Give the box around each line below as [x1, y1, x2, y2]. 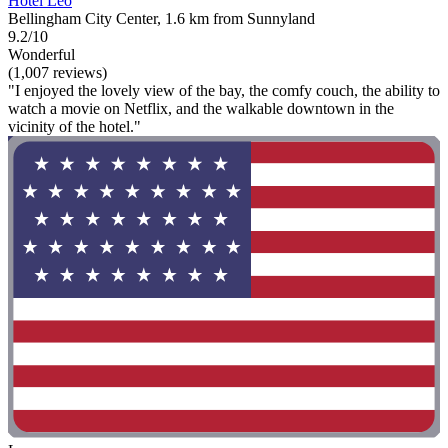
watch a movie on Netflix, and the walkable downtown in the [8, 99, 394, 117]
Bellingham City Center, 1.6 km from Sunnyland [8, 9, 315, 27]
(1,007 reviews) [8, 63, 107, 81]
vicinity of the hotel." [8, 117, 141, 135]
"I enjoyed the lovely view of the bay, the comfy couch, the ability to [8, 81, 440, 99]
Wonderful [8, 45, 75, 63]
